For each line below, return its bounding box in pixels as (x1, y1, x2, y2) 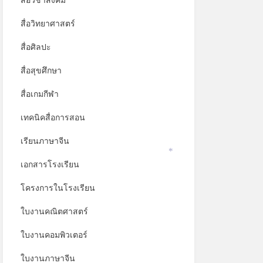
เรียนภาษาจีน (20, 136, 69, 146)
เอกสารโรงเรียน (20, 159, 79, 170)
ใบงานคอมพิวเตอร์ (20, 230, 87, 240)
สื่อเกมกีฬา (20, 89, 59, 99)
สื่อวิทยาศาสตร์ (20, 18, 75, 29)
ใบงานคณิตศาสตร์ (20, 206, 88, 217)
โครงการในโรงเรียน (20, 183, 95, 193)
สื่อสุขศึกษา (20, 65, 62, 76)
